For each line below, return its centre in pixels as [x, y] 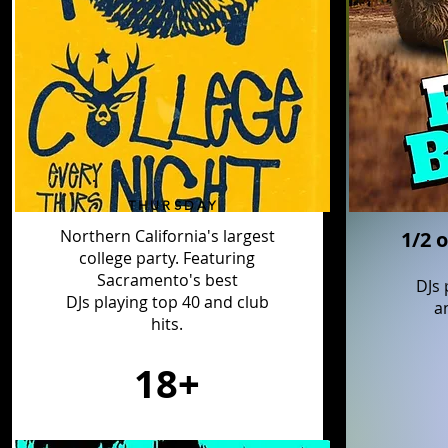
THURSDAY [173, 205]
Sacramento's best [167, 280]
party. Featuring [195, 258]
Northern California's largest [167, 236]
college [107, 258]
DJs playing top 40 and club [167, 302]
